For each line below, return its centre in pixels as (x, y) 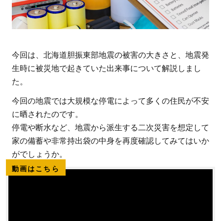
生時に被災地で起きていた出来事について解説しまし (107, 68)
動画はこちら (36, 168)
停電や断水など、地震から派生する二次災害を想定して (110, 127)
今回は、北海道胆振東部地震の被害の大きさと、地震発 (110, 55)
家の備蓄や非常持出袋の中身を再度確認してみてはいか (110, 141)
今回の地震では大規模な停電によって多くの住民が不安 (110, 101)
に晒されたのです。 (47, 114)
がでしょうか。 (39, 154)
